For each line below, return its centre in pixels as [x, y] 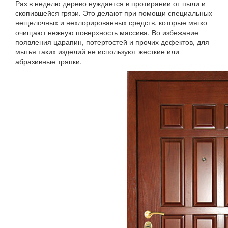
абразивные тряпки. [49, 61]
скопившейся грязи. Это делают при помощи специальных [114, 13]
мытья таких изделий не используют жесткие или [97, 51]
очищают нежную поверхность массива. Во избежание [107, 32]
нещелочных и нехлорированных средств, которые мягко [111, 22]
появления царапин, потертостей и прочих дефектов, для [112, 42]
